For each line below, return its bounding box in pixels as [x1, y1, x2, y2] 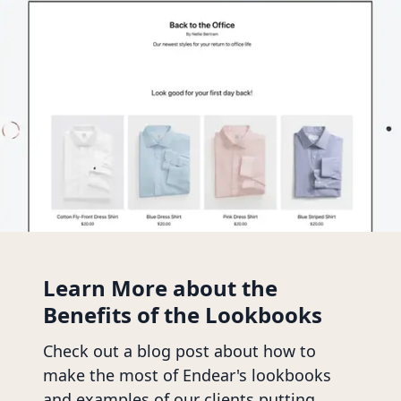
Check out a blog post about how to [43, 340, 316, 363]
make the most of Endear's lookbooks [43, 364, 331, 387]
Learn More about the [43, 273, 277, 303]
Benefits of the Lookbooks [43, 300, 322, 330]
